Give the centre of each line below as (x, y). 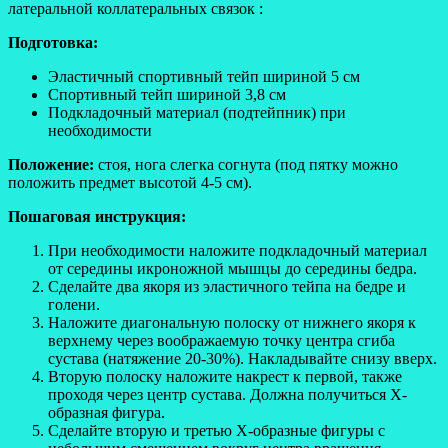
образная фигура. (106, 412)
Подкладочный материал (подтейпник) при (197, 112)
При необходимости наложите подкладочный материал (237, 250)
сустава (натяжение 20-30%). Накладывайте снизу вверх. (242, 358)
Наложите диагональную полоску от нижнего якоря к (232, 322)
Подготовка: (53, 42)
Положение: (51, 164)
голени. (74, 304)
